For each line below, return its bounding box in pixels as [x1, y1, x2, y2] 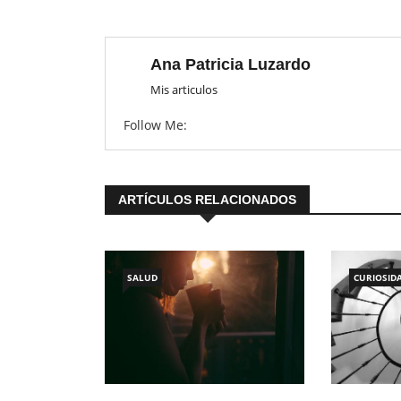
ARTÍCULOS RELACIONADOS [118, 192, 296, 208]
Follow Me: [124, 116, 187, 134]
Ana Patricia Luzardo [150, 55, 311, 74]
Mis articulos [150, 81, 218, 98]
